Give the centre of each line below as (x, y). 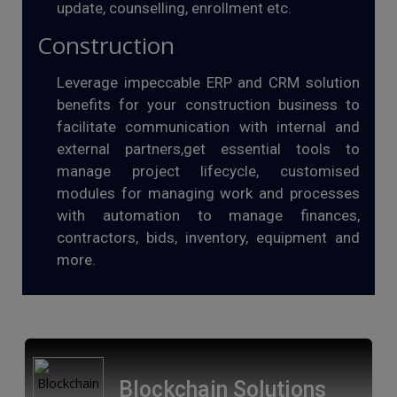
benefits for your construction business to (208, 105)
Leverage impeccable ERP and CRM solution (208, 82)
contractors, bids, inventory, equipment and (208, 237)
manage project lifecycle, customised (208, 171)
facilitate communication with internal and (208, 127)
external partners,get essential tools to (208, 149)
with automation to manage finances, (208, 215)
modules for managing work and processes (208, 193)
